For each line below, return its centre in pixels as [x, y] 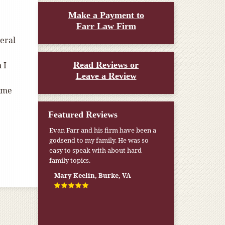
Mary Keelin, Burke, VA [93, 175]
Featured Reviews [83, 115]
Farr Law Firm [106, 26]
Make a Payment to [106, 15]
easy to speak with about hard [96, 150]
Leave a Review [106, 76]
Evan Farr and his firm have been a [103, 130]
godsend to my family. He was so [99, 140]
